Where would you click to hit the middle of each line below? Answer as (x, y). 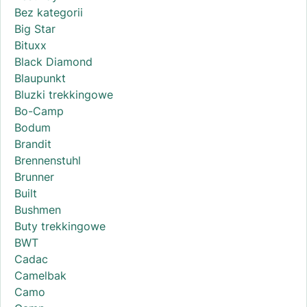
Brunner (34, 177)
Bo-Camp (39, 111)
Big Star (35, 29)
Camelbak (40, 276)
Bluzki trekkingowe (64, 95)
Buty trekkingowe (60, 226)
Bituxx (30, 46)
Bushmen (38, 210)
